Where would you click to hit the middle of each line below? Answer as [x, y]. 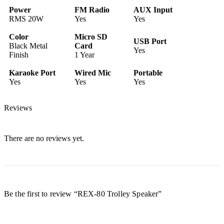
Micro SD [91, 37]
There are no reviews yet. [44, 138]
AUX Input [153, 10]
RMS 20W [26, 19]
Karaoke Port [32, 73]
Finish [19, 55]
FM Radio [92, 10]
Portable [148, 73]
